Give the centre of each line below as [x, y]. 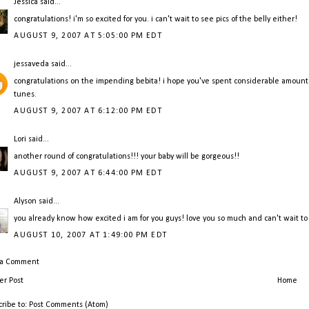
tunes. [26, 95]
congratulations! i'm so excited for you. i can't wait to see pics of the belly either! [156, 20]
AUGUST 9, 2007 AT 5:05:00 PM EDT [88, 36]
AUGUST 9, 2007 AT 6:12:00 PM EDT [88, 111]
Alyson [26, 202]
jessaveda [32, 64]
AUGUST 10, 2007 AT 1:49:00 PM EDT [91, 236]
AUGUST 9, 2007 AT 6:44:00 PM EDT [88, 173]
